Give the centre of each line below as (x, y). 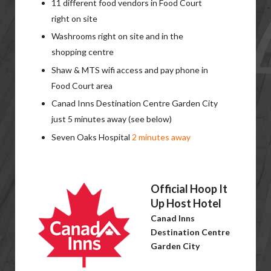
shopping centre (83, 52)
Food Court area (82, 85)
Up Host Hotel (186, 203)
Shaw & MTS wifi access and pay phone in (130, 70)
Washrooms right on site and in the (117, 36)
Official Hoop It (189, 188)
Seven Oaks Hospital (92, 137)
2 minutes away (161, 137)
